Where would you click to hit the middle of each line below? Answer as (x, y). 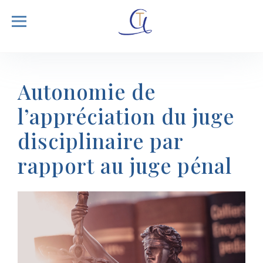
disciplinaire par (100, 141)
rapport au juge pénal (125, 165)
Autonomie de (87, 91)
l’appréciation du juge (126, 116)
